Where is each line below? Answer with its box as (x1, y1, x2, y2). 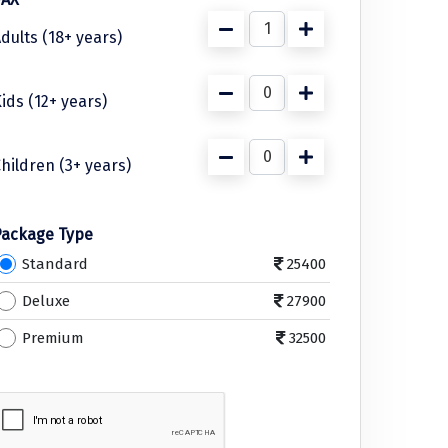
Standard (22, 254, 88, 273)
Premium (22, 328, 84, 347)
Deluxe (22, 291, 70, 310)
